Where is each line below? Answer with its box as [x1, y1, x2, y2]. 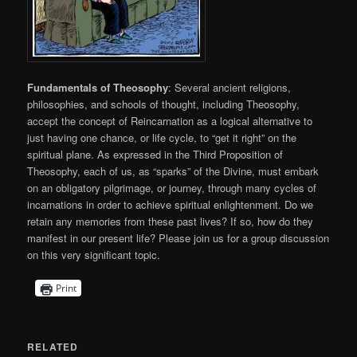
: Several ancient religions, [168, 80, 292, 96]
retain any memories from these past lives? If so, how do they [27, 214, 314, 229]
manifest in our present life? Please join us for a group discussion [27, 230, 330, 246]
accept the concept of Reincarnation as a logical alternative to [27, 113, 313, 129]
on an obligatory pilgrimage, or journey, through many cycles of [27, 180, 317, 196]
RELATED [27, 339, 79, 355]
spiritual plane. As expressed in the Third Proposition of [27, 147, 284, 163]
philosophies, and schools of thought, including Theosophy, [27, 96, 300, 112]
